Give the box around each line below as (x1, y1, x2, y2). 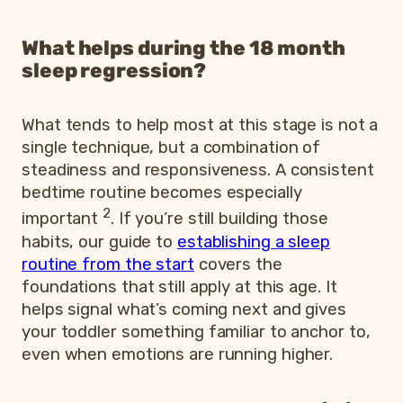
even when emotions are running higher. (22, 344, 334, 364)
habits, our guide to (22, 231, 177, 252)
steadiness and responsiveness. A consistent (22, 160, 374, 181)
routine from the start (22, 254, 194, 274)
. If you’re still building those (110, 209, 328, 229)
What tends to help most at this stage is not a (22, 115, 379, 136)
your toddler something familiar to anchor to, (22, 321, 371, 342)
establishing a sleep (176, 231, 330, 252)
